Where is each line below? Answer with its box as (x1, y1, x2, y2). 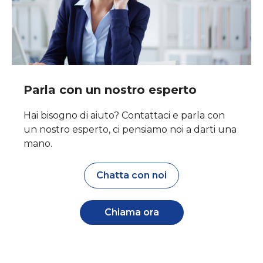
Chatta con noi (96, 170, 167, 181)
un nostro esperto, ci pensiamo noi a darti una (23, 124, 237, 136)
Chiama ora (104, 207, 159, 218)
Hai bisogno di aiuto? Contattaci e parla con (23, 110, 225, 122)
